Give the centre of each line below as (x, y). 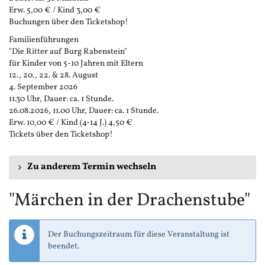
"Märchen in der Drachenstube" (130, 201)
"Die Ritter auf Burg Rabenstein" (68, 52)
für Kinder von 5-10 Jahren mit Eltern (76, 64)
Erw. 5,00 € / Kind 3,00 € (55, 11)
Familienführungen (44, 40)
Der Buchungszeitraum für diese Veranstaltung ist (139, 235)
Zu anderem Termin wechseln (92, 167)
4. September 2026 (43, 88)
